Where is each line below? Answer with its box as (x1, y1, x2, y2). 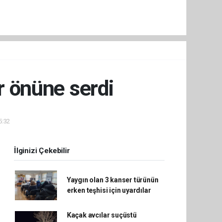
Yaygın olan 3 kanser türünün (66, 176, 159, 184)
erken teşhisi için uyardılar (66, 186, 151, 195)
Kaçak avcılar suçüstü (66, 211, 137, 220)
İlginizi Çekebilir (14, 146, 70, 156)
